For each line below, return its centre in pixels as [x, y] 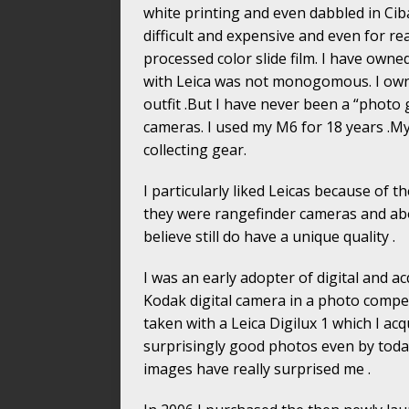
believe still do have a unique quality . [269, 237]
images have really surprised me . [257, 369]
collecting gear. [195, 150]
